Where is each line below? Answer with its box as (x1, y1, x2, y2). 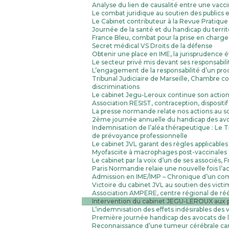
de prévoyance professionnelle (92, 131, 188, 140)
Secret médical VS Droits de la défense (92, 41, 213, 50)
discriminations (92, 82, 140, 90)
